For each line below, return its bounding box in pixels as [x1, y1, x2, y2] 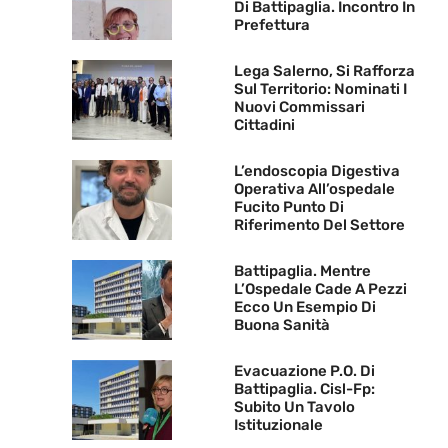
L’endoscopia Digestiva [234, 161, 400, 180]
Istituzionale [234, 415, 323, 434]
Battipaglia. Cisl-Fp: [234, 379, 375, 398]
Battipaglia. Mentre [234, 261, 371, 280]
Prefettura [234, 15, 310, 34]
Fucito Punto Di [234, 197, 344, 216]
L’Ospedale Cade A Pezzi [234, 279, 407, 298]
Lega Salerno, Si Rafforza [234, 61, 415, 80]
